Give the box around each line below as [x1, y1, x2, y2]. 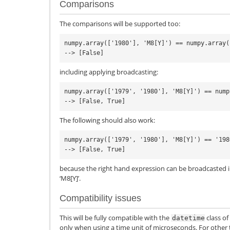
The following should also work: [60, 116, 155, 125]
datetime [172, 214, 205, 222]
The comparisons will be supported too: [60, 19, 180, 29]
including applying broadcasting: [60, 67, 158, 77]
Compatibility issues [60, 193, 141, 203]
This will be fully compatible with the [60, 213, 171, 222]
